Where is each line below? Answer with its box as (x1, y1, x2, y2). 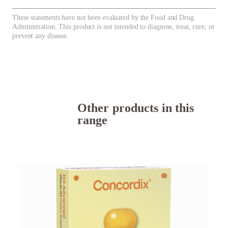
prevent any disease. (12, 32, 69, 40)
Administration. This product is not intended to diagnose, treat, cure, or (12, 23, 215, 31)
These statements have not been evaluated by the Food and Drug (12, 14, 194, 22)
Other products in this (77, 101, 194, 115)
